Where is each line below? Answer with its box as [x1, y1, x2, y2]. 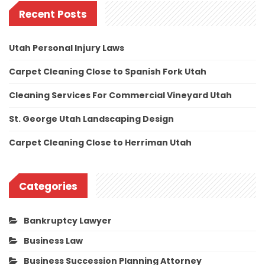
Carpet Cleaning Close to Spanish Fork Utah [9, 66, 206, 78]
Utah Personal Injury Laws [9, 42, 124, 54]
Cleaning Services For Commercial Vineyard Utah [9, 89, 232, 102]
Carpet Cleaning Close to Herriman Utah [9, 137, 192, 149]
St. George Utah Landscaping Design [9, 113, 174, 125]
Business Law [24, 235, 83, 247]
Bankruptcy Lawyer [24, 215, 112, 227]
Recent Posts [19, 7, 87, 21]
